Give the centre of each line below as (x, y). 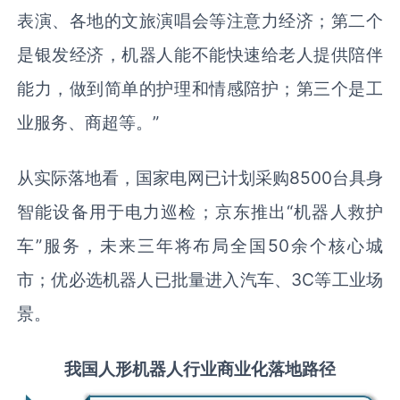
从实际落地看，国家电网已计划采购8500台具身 (200, 177)
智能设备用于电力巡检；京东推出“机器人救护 (200, 211)
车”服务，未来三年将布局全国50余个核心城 (200, 245)
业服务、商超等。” (88, 122)
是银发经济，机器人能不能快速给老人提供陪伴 (200, 54)
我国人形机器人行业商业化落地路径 (200, 368)
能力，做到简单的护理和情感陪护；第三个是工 (200, 88)
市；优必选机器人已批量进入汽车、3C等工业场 (200, 279)
